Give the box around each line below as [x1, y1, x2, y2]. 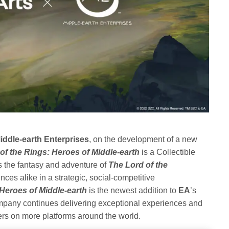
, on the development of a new [89, 135, 198, 144]
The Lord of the [108, 161, 168, 170]
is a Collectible [142, 148, 196, 157]
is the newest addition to [87, 186, 179, 195]
